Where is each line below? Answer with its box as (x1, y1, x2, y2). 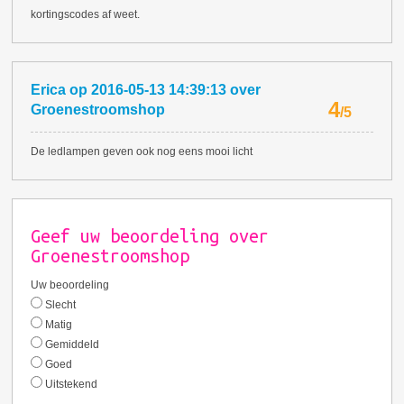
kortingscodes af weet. (31, 8, 141, 22)
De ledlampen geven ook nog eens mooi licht (31, 145, 253, 159)
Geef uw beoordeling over (31, 226, 270, 247)
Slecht (42, 298, 77, 312)
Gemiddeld (42, 338, 100, 352)
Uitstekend (42, 378, 98, 391)
